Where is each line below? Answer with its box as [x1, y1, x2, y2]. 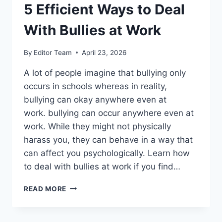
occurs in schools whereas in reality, [24, 81, 167, 91]
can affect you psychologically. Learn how [24, 148, 190, 158]
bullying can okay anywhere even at [24, 94, 166, 105]
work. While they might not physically [24, 121, 171, 131]
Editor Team [34, 48, 72, 56]
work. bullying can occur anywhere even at [24, 108, 194, 118]
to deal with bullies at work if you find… [24, 161, 180, 171]
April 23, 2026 [82, 48, 127, 56]
